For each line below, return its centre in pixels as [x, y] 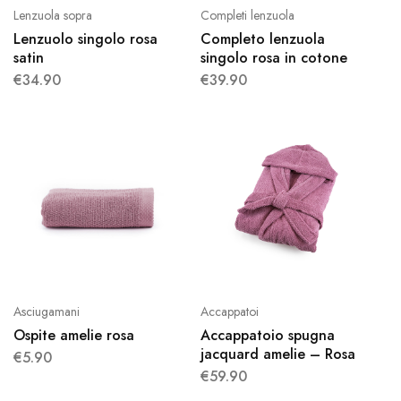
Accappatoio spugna [268, 335]
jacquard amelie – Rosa [278, 354]
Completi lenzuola [247, 15]
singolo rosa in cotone [274, 58]
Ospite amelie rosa [74, 335]
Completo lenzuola [263, 39]
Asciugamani [47, 311]
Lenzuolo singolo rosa [85, 39]
